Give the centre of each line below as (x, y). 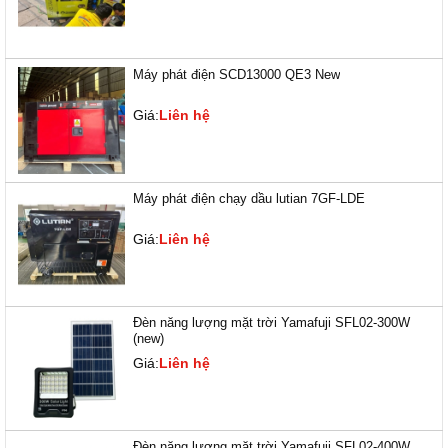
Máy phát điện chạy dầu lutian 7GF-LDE (249, 198)
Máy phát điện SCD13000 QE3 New (236, 74)
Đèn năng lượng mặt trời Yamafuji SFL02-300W (271, 322)
